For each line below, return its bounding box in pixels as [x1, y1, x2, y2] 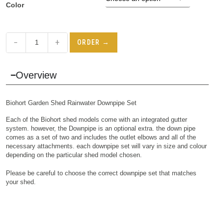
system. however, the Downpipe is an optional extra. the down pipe [5, 124, 195, 132]
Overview [16, 69, 57, 81]
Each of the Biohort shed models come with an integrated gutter [5, 115, 187, 123]
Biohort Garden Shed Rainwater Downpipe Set [5, 99, 137, 107]
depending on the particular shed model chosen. [5, 151, 142, 159]
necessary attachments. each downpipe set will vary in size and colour [5, 142, 207, 150]
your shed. [5, 178, 36, 186]
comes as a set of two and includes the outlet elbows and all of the [5, 133, 196, 141]
